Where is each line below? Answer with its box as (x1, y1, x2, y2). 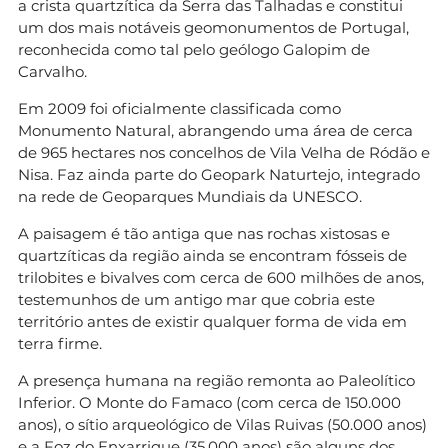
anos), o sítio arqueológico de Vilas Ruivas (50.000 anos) (18, 414, 427, 434)
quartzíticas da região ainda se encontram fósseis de (18, 245, 407, 265)
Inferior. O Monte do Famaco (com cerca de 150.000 (18, 392, 401, 412)
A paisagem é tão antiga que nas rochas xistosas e (18, 223, 390, 243)
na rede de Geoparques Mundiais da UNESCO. (18, 186, 362, 206)
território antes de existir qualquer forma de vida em (18, 311, 407, 331)
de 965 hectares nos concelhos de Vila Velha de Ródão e (18, 142, 430, 162)
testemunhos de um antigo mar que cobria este (18, 289, 375, 309)
